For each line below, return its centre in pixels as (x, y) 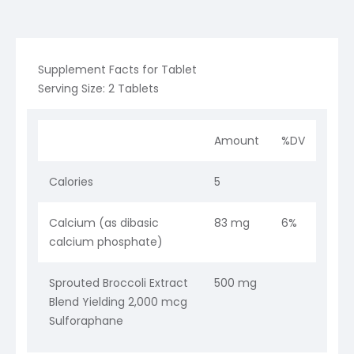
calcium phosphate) (106, 241)
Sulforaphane (86, 320)
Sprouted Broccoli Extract (119, 282)
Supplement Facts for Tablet (117, 69)
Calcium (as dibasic (104, 222)
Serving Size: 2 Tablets (98, 88)
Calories (71, 181)
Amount (237, 140)
